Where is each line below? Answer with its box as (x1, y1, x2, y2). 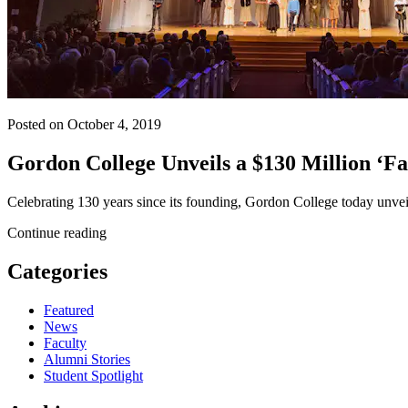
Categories (7, 259, 107, 283)
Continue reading (7, 224, 107, 240)
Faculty (44, 334, 87, 351)
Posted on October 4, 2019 (7, 116, 161, 132)
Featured (44, 301, 94, 318)
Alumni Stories (44, 351, 130, 367)
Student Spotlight (44, 367, 143, 383)
